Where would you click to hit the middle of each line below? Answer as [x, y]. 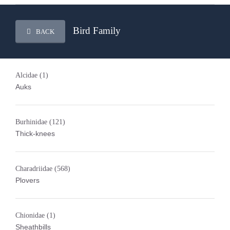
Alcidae [27, 75]
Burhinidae [32, 122]
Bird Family [97, 30]
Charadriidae [35, 169]
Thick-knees [35, 133]
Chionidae [31, 215]
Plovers [27, 180]
